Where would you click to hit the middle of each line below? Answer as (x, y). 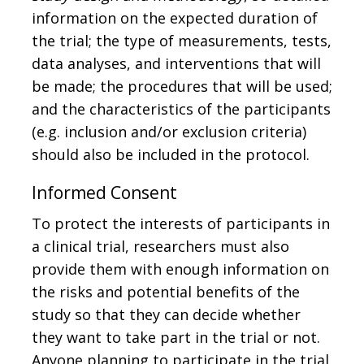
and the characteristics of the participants (181, 108)
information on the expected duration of (175, 17)
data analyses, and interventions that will (176, 63)
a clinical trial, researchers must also (160, 246)
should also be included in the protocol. (171, 154)
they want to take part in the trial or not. (176, 337)
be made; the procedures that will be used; (182, 86)
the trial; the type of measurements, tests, (182, 40)
